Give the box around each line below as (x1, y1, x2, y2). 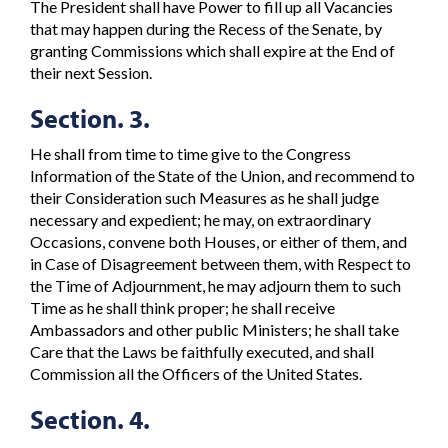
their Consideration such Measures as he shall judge (30, 188, 379, 208)
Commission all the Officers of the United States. (30, 364, 362, 384)
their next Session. (30, 62, 152, 82)
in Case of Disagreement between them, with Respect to (30, 254, 411, 274)
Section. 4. (30, 403, 150, 437)
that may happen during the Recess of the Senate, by (30, 18, 382, 38)
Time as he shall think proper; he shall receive (30, 298, 335, 318)
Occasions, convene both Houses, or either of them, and (30, 232, 407, 252)
